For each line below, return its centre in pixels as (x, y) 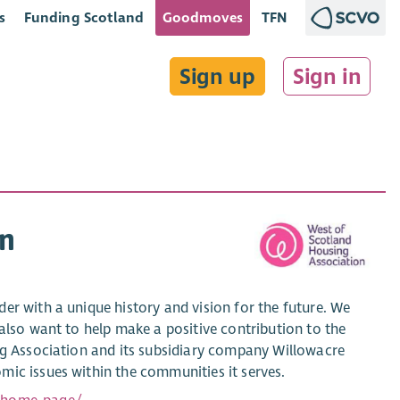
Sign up (217, 76)
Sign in (327, 76)
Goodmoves (203, 17)
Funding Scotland (84, 17)
